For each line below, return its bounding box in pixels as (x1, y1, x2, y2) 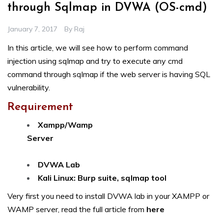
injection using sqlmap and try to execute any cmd (7, 56, 183, 66)
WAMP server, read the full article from (7, 204, 144, 215)
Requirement (7, 102, 73, 113)
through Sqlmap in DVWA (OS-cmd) (7, 2, 207, 14)
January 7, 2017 (7, 25, 57, 34)
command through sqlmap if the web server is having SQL (7, 69, 210, 80)
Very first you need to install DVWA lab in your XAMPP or (7, 191, 209, 201)
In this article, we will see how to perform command (7, 43, 188, 53)
